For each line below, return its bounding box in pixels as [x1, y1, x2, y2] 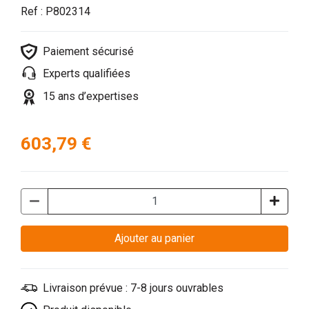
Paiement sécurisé [43, 44, 134, 58]
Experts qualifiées [43, 67, 130, 81]
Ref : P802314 [21, 5, 90, 19]
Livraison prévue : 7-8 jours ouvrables [43, 281, 223, 295]
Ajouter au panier [165, 231, 195, 245]
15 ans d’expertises [43, 90, 139, 103]
